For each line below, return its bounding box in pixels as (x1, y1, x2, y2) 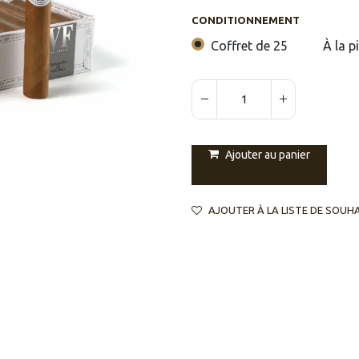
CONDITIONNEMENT (192, 14, 300, 26)
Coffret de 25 (211, 38, 288, 53)
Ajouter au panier (225, 148, 310, 162)
